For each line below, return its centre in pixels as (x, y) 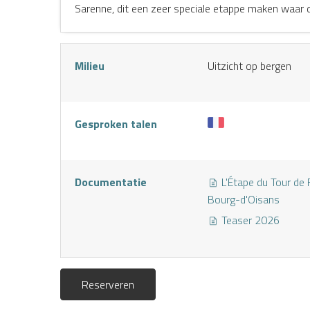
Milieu (90, 66)
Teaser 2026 (249, 220)
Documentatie (111, 182)
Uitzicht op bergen (249, 66)
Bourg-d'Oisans (244, 199)
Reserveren (108, 284)
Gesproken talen (116, 124)
